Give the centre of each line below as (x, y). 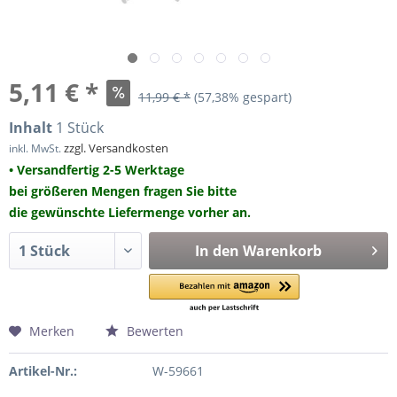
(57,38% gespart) (243, 97)
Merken (52, 331)
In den (217, 251)
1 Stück (80, 128)
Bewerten (153, 331)
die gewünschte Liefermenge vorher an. (130, 212)
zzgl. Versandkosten (116, 148)
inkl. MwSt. (36, 148)
